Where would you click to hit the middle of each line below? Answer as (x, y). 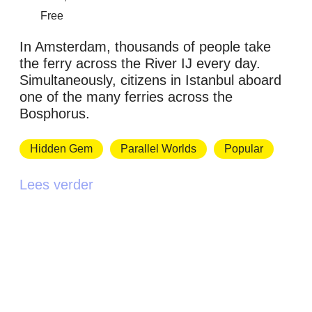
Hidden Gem (61, 149)
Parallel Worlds (158, 149)
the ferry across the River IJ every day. (140, 64)
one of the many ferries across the (126, 97)
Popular (244, 149)
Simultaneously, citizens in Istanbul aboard (150, 80)
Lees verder (56, 185)
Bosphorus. (55, 114)
